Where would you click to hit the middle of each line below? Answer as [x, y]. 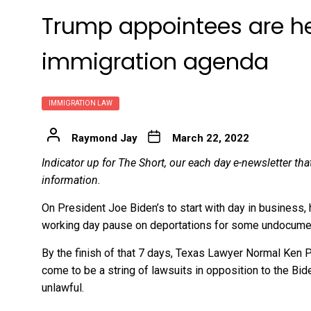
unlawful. [63, 287]
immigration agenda [155, 61]
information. [71, 180]
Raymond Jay [104, 138]
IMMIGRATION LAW [81, 103]
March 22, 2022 [210, 138]
